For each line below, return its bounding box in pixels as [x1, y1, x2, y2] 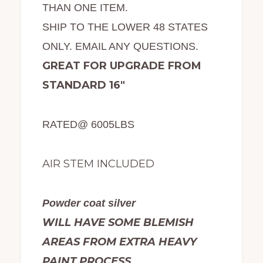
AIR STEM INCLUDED [42, 157, 154, 170]
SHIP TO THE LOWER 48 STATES [42, 21, 208, 33]
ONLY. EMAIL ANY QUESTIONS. [42, 40, 198, 52]
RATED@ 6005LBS [42, 118, 134, 130]
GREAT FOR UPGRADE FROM [42, 59, 201, 72]
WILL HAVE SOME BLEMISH [42, 215, 194, 229]
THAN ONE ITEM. [42, 1, 128, 14]
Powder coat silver [42, 197, 139, 209]
